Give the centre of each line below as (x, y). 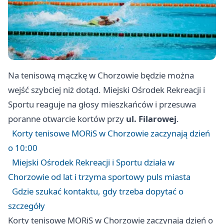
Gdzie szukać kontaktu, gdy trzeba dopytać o (98, 191)
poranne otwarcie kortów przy (67, 119)
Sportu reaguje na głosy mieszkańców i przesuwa (102, 104)
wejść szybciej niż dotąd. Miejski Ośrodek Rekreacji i (106, 90)
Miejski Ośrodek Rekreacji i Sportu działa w (93, 162)
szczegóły (26, 206)
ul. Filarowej (151, 119)
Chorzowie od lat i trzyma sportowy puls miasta (99, 177)
